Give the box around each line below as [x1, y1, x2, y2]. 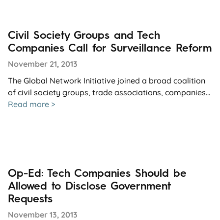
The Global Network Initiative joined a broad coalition [8, 75, 205, 85]
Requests [8, 192, 53, 205]
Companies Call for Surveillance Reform [8, 41, 212, 55]
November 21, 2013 [8, 58, 78, 69]
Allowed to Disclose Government [8, 179, 171, 192]
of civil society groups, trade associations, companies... [8, 87, 210, 97]
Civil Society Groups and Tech [8, 28, 160, 42]
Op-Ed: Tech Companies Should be [8, 166, 187, 180]
